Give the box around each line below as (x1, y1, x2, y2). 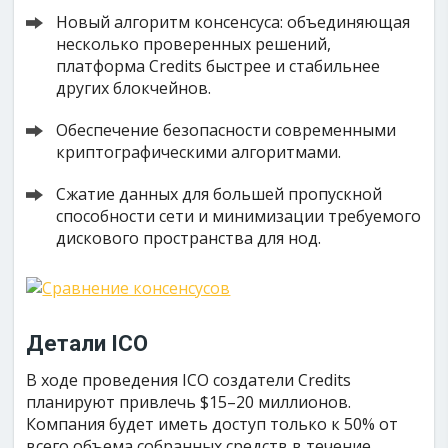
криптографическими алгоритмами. (56, 141, 342, 163)
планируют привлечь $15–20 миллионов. (26, 391, 352, 413)
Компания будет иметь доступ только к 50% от (26, 413, 399, 435)
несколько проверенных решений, (56, 33, 332, 55)
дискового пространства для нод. (56, 227, 322, 249)
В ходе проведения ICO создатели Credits (26, 369, 352, 391)
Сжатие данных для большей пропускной (56, 183, 383, 205)
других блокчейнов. (56, 77, 212, 99)
